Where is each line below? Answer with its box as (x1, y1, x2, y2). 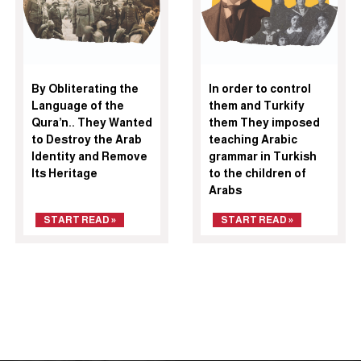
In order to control (209, 81, 311, 95)
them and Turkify (209, 98, 305, 112)
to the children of (209, 166, 306, 180)
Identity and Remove (31, 149, 147, 163)
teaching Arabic (209, 132, 297, 146)
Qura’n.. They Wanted (31, 115, 152, 129)
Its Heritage (31, 166, 98, 180)
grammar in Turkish (209, 149, 317, 163)
